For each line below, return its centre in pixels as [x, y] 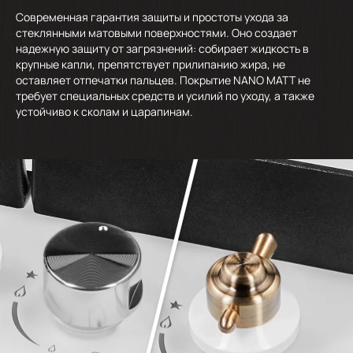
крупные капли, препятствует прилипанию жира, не [150, 65]
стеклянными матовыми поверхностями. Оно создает [156, 33]
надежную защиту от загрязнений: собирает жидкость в [162, 49]
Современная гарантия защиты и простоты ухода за [152, 17]
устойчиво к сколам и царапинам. [104, 112]
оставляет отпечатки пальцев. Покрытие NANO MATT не [163, 80]
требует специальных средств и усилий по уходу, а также [165, 96]
